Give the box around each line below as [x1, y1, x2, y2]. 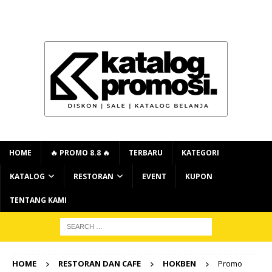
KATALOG [10, 171, 45, 182]
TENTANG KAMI [10, 195, 67, 205]
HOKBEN [163, 258, 196, 269]
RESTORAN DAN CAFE [58, 258, 141, 269]
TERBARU [129, 148, 163, 158]
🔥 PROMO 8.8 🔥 [50, 148, 110, 158]
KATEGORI [182, 148, 219, 158]
